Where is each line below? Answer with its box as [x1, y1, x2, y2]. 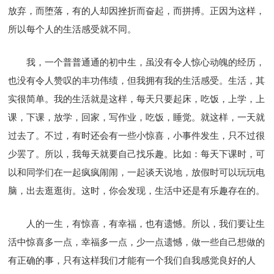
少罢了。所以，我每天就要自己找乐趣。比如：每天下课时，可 [8, 149, 265, 159]
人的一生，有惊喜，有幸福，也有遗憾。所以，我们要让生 [26, 218, 265, 229]
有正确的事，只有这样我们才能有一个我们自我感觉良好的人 [8, 255, 256, 265]
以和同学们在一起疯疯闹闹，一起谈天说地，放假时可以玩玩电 [8, 167, 265, 177]
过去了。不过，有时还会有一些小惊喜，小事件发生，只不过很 [8, 130, 265, 141]
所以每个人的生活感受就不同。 [8, 24, 137, 34]
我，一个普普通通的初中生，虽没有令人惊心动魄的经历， [26, 57, 265, 67]
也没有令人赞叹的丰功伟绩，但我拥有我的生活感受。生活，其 [8, 75, 265, 86]
